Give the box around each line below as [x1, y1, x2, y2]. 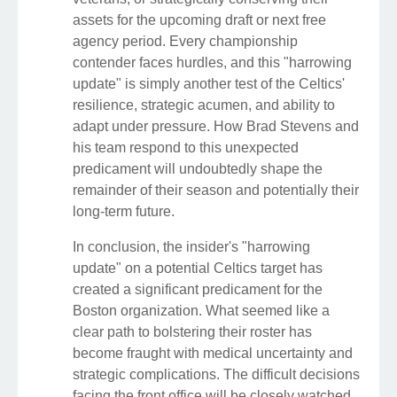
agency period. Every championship [73, 34, 298, 50]
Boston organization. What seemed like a [73, 303, 330, 319]
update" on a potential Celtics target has [73, 261, 323, 276]
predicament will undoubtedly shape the [73, 161, 323, 177]
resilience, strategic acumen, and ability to [73, 97, 335, 113]
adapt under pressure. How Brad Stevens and [73, 119, 359, 135]
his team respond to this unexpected [73, 140, 299, 156]
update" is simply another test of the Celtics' [73, 76, 345, 92]
